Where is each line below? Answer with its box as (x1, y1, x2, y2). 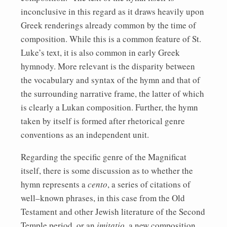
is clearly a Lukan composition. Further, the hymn (21, 101, 198, 113)
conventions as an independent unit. (21, 128, 149, 140)
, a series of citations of (107, 178, 191, 190)
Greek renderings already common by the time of (21, 19, 196, 31)
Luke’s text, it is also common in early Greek (21, 46, 180, 58)
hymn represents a (21, 178, 88, 190)
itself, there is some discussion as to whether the (21, 164, 193, 176)
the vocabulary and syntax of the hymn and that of (21, 73, 200, 86)
